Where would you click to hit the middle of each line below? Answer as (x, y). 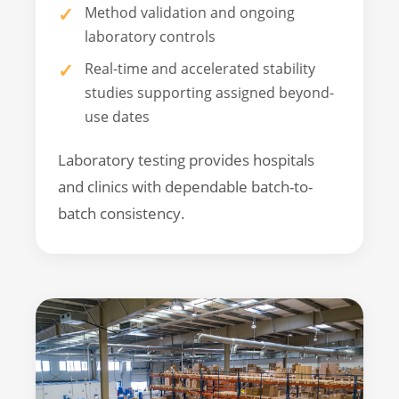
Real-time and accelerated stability (200, 69)
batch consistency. (122, 214)
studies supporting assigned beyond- (209, 93)
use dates (117, 117)
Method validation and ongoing (190, 12)
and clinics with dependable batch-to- (185, 187)
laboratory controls (150, 36)
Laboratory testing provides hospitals (186, 160)
